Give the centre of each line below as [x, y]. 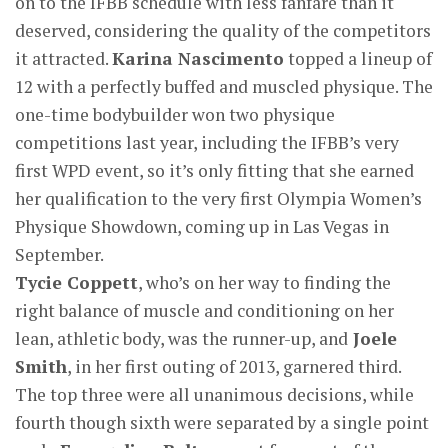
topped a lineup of [358, 58]
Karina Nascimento [198, 58]
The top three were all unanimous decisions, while [214, 394]
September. [59, 254]
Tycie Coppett [76, 282]
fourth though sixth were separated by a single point [222, 422]
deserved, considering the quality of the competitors [223, 30]
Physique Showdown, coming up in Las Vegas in [202, 226]
